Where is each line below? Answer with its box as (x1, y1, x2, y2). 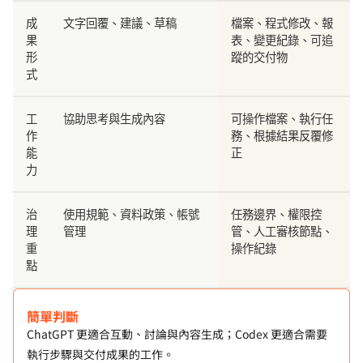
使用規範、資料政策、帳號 (63, 207, 199, 221)
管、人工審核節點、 (231, 224, 333, 238)
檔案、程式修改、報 (231, 15, 333, 30)
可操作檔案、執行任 (231, 111, 333, 126)
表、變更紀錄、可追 (231, 32, 333, 47)
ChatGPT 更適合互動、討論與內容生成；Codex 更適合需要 (27, 325, 327, 342)
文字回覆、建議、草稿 (63, 15, 177, 30)
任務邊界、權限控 (231, 207, 322, 221)
